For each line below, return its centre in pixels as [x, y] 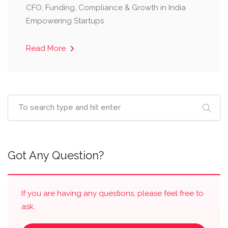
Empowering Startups [65, 21]
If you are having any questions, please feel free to [112, 193]
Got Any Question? [56, 155]
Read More [47, 48]
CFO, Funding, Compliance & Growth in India [106, 8]
